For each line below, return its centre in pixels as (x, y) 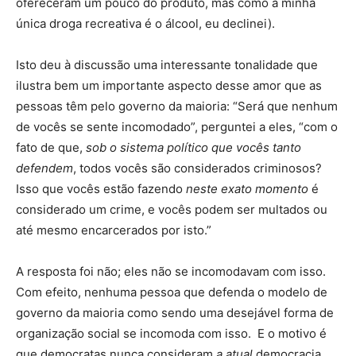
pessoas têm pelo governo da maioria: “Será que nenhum (177, 106)
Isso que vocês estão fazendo (101, 189)
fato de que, (51, 148)
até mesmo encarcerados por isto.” (114, 230)
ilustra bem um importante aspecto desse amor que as (169, 86)
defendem (44, 168)
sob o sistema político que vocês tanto (193, 148)
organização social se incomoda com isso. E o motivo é (171, 334)
